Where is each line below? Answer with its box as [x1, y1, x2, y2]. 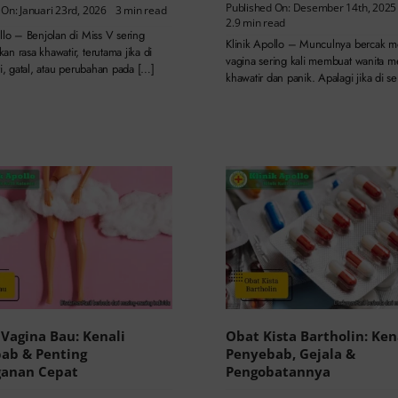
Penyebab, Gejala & [225, 345, 355, 363]
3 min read [115, 3, 167, 19]
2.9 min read [225, 14, 286, 30]
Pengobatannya [225, 362, 330, 381]
